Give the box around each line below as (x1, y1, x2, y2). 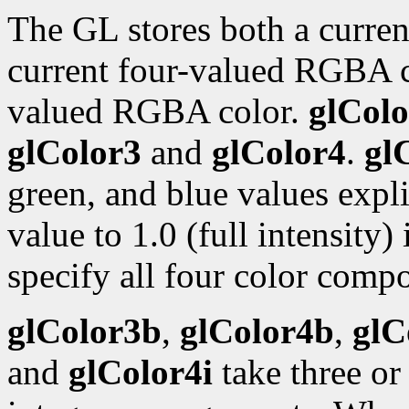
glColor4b (180, 310, 334, 351)
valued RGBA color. (7, 90, 309, 131)
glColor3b (7, 310, 162, 351)
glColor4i (68, 351, 213, 392)
